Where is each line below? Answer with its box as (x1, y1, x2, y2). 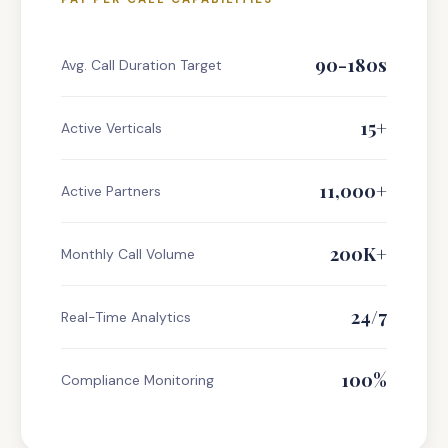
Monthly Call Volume (61, 245, 195, 263)
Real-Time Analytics (61, 308, 191, 326)
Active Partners (61, 182, 161, 200)
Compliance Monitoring (61, 371, 214, 389)
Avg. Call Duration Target (61, 56, 222, 74)
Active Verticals (61, 119, 162, 137)
